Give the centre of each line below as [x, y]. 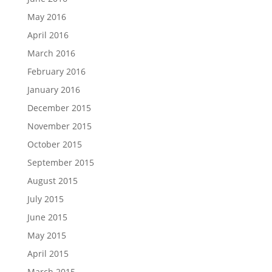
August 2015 [52, 181]
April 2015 [48, 253]
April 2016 [48, 35]
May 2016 [46, 17]
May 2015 [46, 235]
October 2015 [54, 144]
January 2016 [53, 90]
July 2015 [45, 199]
